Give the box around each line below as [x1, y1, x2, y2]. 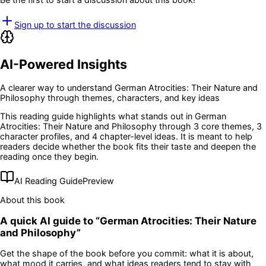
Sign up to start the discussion [14, 19, 136, 30]
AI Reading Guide [14, 176, 83, 186]
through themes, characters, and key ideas [45, 92, 220, 103]
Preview [83, 176, 114, 186]
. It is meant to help [176, 131, 252, 141]
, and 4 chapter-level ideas [70, 131, 176, 141]
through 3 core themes [157, 121, 252, 131]
